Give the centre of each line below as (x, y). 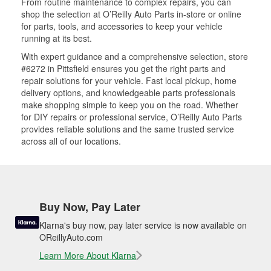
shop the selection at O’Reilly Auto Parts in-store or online (131, 14)
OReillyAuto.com (71, 237)
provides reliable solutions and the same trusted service (128, 129)
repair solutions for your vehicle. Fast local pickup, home (129, 80)
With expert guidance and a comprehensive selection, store (135, 56)
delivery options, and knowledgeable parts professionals (128, 92)
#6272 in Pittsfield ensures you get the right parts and (123, 68)
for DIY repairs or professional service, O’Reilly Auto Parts (132, 116)
